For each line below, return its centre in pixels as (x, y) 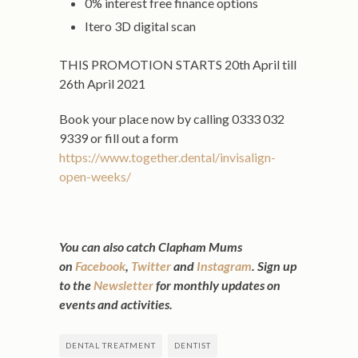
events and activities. (116, 304)
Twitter (152, 266)
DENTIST (193, 345)
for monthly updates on (217, 285)
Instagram (224, 266)
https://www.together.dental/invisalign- (167, 157)
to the (76, 285)
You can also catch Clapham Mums (151, 247)
